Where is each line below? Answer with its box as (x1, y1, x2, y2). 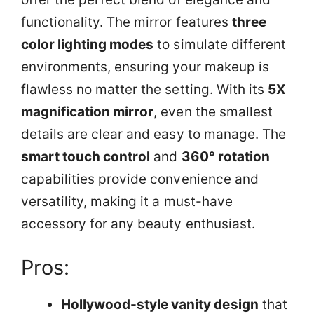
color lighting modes (21, 36, 154, 53)
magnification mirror (21, 104, 154, 120)
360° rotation (181, 149, 270, 165)
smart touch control (21, 149, 151, 165)
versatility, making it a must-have (21, 193, 233, 210)
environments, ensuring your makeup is (21, 59, 269, 75)
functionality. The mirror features (21, 14, 232, 30)
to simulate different (153, 36, 286, 53)
